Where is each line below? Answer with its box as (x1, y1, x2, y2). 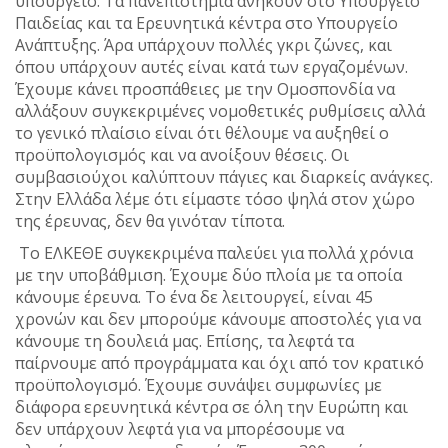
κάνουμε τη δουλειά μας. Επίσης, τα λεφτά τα (15, 330, 354, 353)
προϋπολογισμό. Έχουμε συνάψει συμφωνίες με (15, 374, 382, 397)
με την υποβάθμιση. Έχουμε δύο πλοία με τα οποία (15, 264, 402, 287)
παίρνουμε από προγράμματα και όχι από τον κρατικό (15, 352, 424, 375)
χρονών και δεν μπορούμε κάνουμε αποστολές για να (15, 308, 421, 331)
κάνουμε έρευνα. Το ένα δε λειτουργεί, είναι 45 (15, 286, 373, 309)
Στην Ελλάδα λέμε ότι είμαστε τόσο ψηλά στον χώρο (15, 188, 415, 211)
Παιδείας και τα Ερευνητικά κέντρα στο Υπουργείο (15, 12, 398, 35)
